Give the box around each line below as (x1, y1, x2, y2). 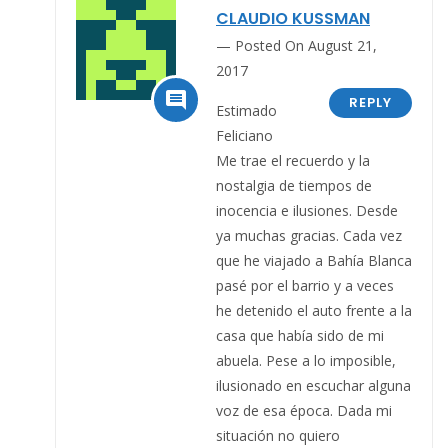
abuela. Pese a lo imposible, (216, 350, 396, 370)
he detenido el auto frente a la (216, 300, 412, 320)
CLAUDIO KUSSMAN (216, 6, 370, 30)
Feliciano (216, 125, 273, 145)
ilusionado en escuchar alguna (216, 375, 411, 395)
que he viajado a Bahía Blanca (216, 250, 412, 270)
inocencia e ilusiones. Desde (216, 200, 398, 220)
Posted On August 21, (235, 35, 377, 55)
